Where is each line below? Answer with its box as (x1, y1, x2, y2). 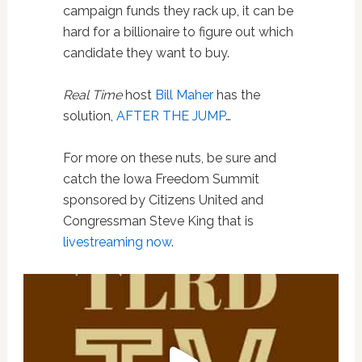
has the (213, 86, 260, 103)
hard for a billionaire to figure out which (62, 23, 293, 40)
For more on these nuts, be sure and (62, 149, 276, 166)
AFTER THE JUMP (116, 107, 225, 124)
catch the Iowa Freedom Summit (62, 170, 259, 187)
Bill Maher (154, 86, 213, 103)
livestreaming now (62, 234, 171, 250)
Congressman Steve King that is (62, 213, 254, 229)
